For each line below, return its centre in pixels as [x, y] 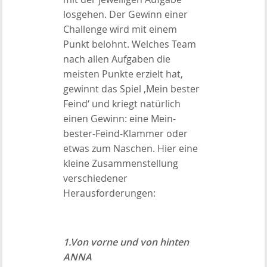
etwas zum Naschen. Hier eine [130, 148]
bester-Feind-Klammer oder [125, 133]
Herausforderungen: [109, 193]
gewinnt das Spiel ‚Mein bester [131, 89]
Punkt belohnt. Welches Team [129, 44]
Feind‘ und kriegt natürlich [122, 103]
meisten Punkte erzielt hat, [123, 74]
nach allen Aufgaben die [117, 59]
